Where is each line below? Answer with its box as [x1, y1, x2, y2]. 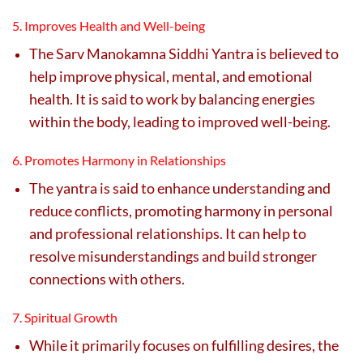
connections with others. [29, 269, 185, 288]
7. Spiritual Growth [12, 309, 117, 325]
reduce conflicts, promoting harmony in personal [29, 201, 333, 220]
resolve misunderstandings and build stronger [29, 246, 317, 265]
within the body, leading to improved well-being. [29, 112, 331, 130]
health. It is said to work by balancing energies [29, 89, 315, 108]
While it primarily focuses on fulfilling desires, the [29, 335, 339, 354]
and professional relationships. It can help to [29, 224, 306, 242]
